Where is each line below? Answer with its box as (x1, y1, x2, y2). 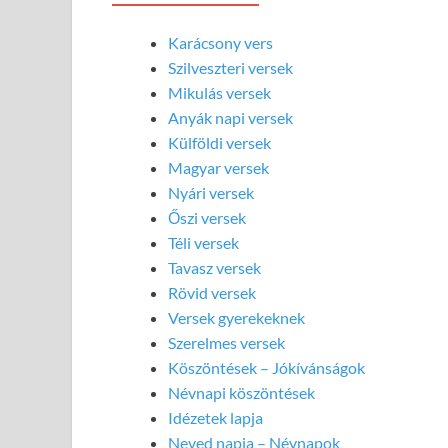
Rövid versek (168, 283, 256, 303)
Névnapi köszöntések (168, 383, 315, 403)
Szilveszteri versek (168, 58, 293, 78)
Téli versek (168, 233, 239, 253)
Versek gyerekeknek (168, 308, 305, 328)
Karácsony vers (168, 33, 273, 53)
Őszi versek (168, 208, 246, 228)
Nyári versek (168, 183, 254, 203)
